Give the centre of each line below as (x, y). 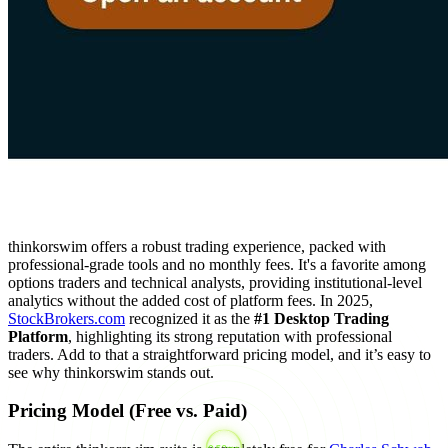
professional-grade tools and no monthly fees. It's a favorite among (217, 264)
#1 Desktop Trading (321, 318)
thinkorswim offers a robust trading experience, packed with (197, 246)
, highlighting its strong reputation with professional (230, 336)
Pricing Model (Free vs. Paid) (127, 411)
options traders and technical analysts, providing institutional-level (215, 282)
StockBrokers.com (66, 318)
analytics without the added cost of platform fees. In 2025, (190, 300)
